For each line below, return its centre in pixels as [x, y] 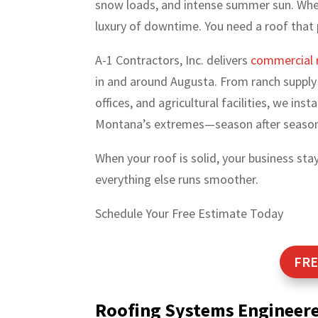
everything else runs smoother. [177, 180]
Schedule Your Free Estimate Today [190, 214]
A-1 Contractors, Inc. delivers [173, 60]
